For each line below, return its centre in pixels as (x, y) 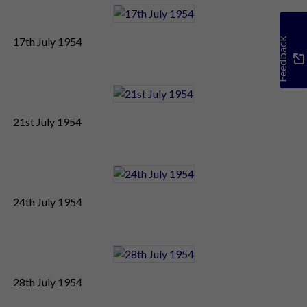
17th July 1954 (48, 41)
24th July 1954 (48, 201)
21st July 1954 (47, 121)
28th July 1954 (48, 282)
